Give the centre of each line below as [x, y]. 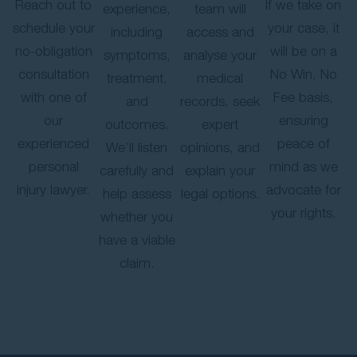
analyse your [220, 55]
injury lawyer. [54, 190]
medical [220, 78]
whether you [137, 217]
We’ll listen [137, 148]
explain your [220, 171]
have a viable [137, 240]
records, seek [220, 102]
